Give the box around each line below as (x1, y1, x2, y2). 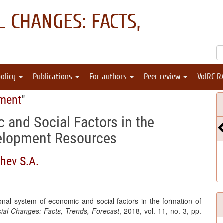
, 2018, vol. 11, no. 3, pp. (119, 206, 201, 216)
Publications (33, 72, 74, 81)
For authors (89, 72, 129, 81)
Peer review (144, 72, 182, 81)
